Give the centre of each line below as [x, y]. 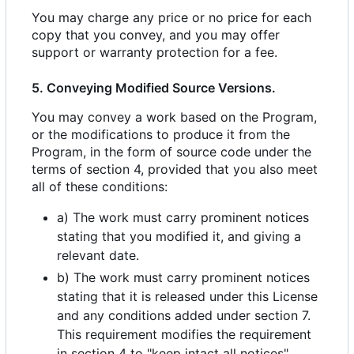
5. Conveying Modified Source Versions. [154, 88]
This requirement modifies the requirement [184, 335]
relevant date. [98, 256]
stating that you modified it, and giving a [179, 237]
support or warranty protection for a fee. [154, 53]
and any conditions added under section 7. [184, 316]
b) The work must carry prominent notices [183, 278]
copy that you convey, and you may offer [156, 35]
